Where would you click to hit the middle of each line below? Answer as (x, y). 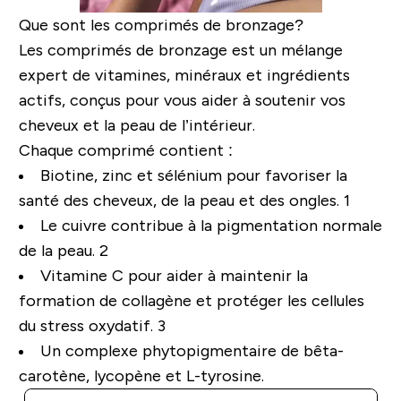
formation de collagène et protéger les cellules (191, 301)
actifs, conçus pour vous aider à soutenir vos (182, 101)
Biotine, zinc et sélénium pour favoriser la (193, 176)
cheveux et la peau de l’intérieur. (137, 126)
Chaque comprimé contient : (125, 151)
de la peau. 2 (63, 251)
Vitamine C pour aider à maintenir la (174, 276)
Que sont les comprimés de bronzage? (161, 26)
